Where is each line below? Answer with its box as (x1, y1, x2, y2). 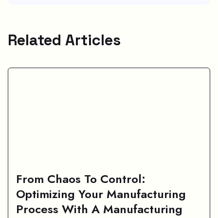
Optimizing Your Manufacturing (16, 185, 186, 203)
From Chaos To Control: (16, 170, 145, 188)
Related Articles (8, 30, 121, 50)
